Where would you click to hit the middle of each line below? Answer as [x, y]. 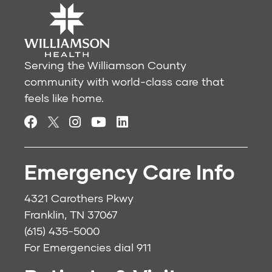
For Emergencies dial [80, 247]
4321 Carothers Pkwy [79, 198]
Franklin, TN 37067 [71, 215]
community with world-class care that [124, 82]
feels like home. [64, 98]
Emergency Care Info [130, 172]
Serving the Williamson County [105, 65]
